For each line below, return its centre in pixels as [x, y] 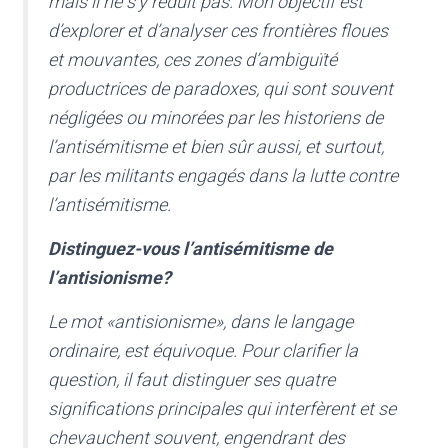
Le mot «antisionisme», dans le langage [200, 322]
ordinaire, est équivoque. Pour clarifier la [203, 351]
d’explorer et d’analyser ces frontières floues [218, 31]
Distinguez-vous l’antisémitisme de [190, 249]
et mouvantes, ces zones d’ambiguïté [192, 60]
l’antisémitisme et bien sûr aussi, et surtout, [216, 147]
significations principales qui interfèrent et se [222, 409]
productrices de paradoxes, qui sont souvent [220, 89]
